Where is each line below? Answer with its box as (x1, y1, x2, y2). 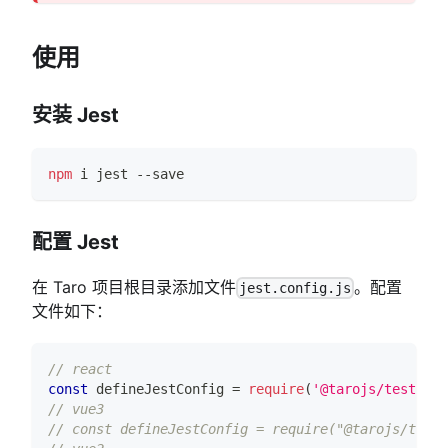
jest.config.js (239, 280, 352, 297)
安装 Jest (32, 103, 119, 128)
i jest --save (72, 166, 184, 183)
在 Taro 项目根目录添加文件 (32, 277, 236, 298)
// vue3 (48, 401, 104, 418)
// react (48, 361, 112, 378)
